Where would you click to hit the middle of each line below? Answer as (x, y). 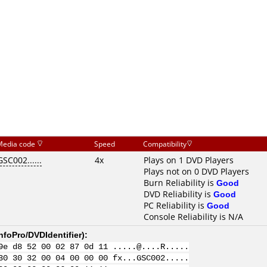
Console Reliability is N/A (193, 217)
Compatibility (165, 144)
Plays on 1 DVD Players (189, 160)
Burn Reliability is (180, 183)
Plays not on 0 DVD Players (196, 171)
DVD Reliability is (178, 194)
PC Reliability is (175, 205)
